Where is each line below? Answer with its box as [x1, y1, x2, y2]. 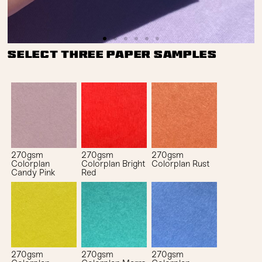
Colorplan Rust [151, 158, 210, 169]
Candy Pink [11, 167, 56, 178]
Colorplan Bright [81, 158, 146, 169]
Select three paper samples [8, 49, 217, 60]
